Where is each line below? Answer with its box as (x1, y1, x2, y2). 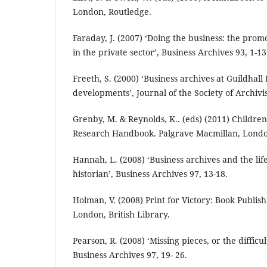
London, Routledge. (73, 6, 151, 18)
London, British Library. (73, 209, 170, 221)
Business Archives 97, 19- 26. (73, 249, 187, 261)
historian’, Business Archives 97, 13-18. (73, 168, 228, 180)
